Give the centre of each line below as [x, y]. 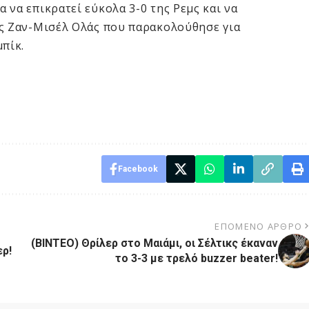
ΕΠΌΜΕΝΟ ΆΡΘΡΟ [259, 227]
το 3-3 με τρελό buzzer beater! [196, 259]
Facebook [138, 169]
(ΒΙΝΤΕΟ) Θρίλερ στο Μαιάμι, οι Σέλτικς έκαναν [154, 243]
